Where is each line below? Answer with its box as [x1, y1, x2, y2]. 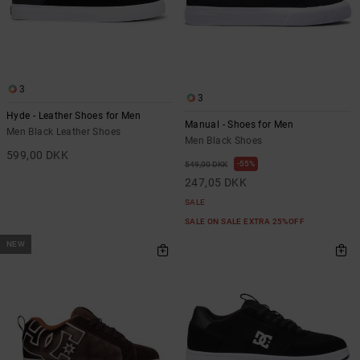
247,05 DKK [185, 176, 247, 190]
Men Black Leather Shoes [6, 126, 121, 137]
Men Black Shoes [185, 135, 263, 147]
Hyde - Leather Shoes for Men [6, 110, 141, 121]
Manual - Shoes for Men [185, 119, 293, 131]
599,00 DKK [6, 149, 69, 162]
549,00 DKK [185, 160, 227, 170]
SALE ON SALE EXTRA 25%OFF [185, 217, 307, 227]
